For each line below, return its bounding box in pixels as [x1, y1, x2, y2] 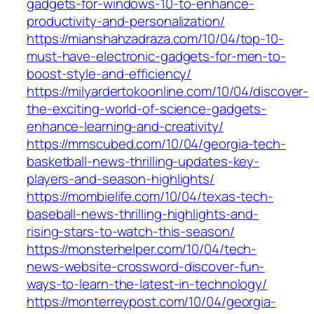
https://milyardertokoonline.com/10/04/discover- [27, 82, 309, 101]
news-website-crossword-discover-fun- [27, 257, 265, 276]
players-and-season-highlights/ [27, 170, 214, 189]
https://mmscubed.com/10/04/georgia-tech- [27, 135, 286, 153]
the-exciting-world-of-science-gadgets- [27, 100, 267, 118]
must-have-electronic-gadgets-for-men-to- [27, 47, 286, 66]
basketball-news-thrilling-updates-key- [27, 152, 260, 171]
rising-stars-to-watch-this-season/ [27, 222, 235, 241]
